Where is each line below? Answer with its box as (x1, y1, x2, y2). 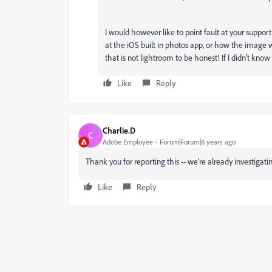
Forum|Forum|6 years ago (160, 137, 236, 146)
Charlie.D (103, 124, 135, 135)
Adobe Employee (103, 137, 153, 146)
